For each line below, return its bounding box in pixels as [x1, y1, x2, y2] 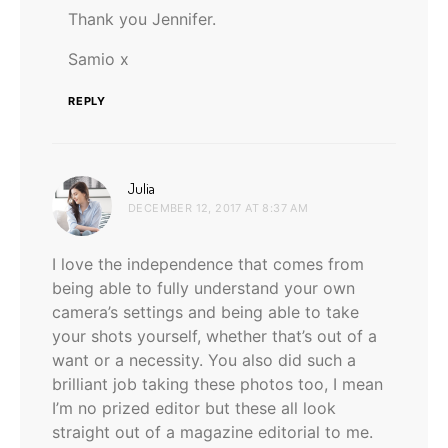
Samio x [68, 48, 129, 69]
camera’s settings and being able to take [52, 301, 359, 322]
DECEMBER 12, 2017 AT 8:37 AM [128, 200, 309, 215]
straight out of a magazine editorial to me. [52, 421, 373, 442]
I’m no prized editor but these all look [52, 397, 336, 418]
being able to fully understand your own [52, 277, 355, 298]
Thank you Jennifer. [68, 8, 216, 29]
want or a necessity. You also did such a [52, 349, 356, 370]
